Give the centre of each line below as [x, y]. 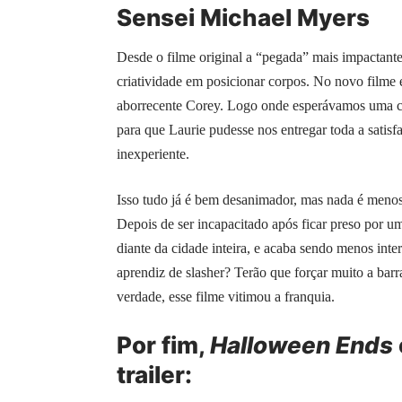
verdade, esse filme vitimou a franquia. [226, 296]
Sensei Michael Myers [243, 17]
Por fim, [163, 345]
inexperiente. [153, 153]
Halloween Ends [301, 345]
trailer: [154, 374]
